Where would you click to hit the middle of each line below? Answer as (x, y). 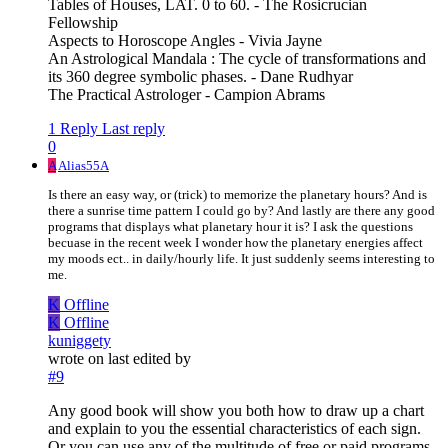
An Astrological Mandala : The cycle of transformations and (237, 58)
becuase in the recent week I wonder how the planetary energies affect (235, 242)
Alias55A (83, 165)
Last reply (133, 128)
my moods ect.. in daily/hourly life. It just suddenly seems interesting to (241, 258)
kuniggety (79, 340)
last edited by (149, 358)
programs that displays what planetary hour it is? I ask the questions (230, 226)
